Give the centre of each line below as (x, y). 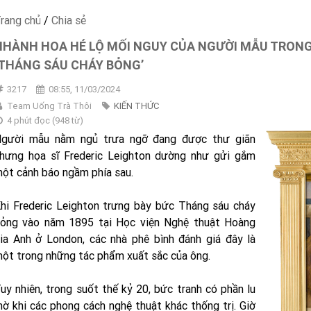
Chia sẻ (69, 20)
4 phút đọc (28, 120)
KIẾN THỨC (136, 106)
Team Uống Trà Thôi (50, 106)
